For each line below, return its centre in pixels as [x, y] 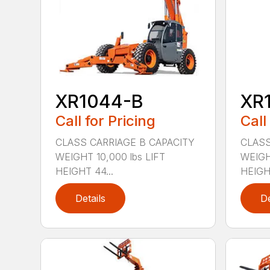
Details [91, 198]
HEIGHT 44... [85, 171]
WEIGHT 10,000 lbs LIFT [111, 156]
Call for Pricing [106, 121]
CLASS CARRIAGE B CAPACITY [125, 142]
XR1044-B [100, 101]
